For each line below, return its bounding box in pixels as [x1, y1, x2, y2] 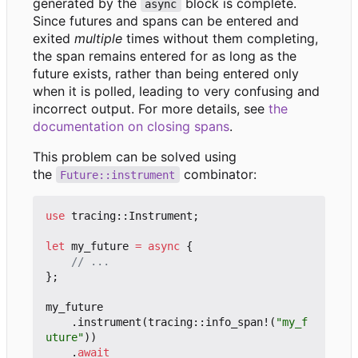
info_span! [205, 315, 269, 328]
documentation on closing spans [33, 117, 229, 134]
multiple [74, 30, 122, 46]
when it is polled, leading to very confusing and [33, 82, 320, 99]
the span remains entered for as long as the [33, 47, 296, 64]
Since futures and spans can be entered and [33, 12, 299, 29]
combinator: [179, 165, 257, 182]
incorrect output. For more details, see [33, 100, 268, 117]
